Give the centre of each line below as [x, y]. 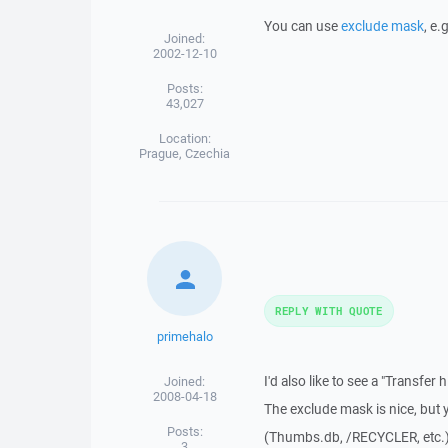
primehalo [184, 336]
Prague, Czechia [185, 153]
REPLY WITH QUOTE [328, 310]
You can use [302, 26]
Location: [184, 138]
